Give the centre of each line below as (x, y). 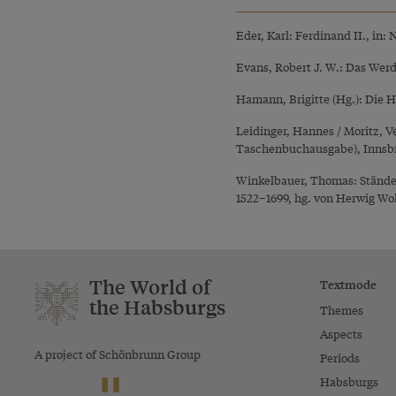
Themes (341, 309)
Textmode (348, 283)
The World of (150, 286)
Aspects (341, 333)
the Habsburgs (157, 307)
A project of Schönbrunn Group (118, 354)
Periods (339, 357)
